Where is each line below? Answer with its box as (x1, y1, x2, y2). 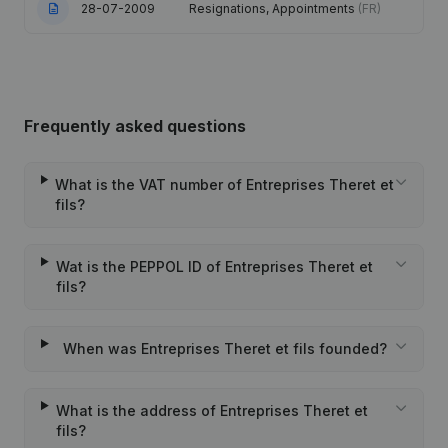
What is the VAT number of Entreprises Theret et (55, 176, 395, 193)
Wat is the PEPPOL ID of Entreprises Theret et (55, 258, 373, 275)
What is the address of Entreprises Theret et (55, 402, 368, 419)
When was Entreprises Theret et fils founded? (63, 340, 388, 357)
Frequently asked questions (24, 116, 246, 136)
